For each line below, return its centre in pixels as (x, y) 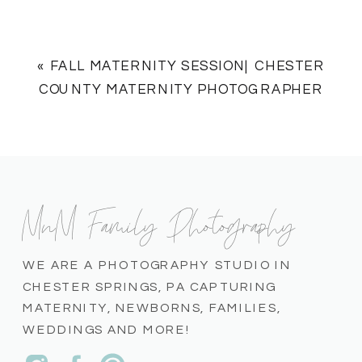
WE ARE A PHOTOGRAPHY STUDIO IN (157, 265)
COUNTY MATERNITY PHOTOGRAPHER (181, 90)
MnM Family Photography (159, 222)
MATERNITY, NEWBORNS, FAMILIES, (152, 308)
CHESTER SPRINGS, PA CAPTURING (149, 287)
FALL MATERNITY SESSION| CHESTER (187, 66)
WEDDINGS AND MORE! (107, 330)
